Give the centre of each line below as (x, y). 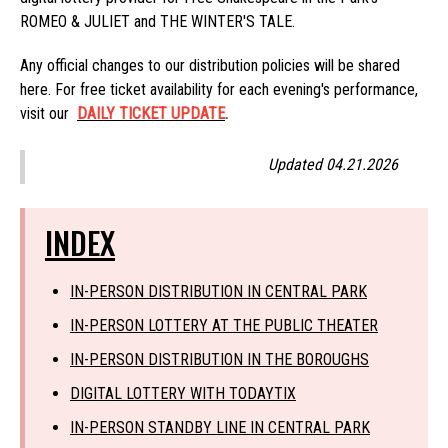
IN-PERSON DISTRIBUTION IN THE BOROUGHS (219, 360)
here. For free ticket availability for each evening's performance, (219, 90)
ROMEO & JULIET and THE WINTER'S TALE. (159, 22)
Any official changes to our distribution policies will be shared (210, 66)
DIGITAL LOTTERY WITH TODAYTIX (183, 394)
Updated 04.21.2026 (333, 165)
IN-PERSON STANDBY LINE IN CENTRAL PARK (220, 428)
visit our (48, 114)
